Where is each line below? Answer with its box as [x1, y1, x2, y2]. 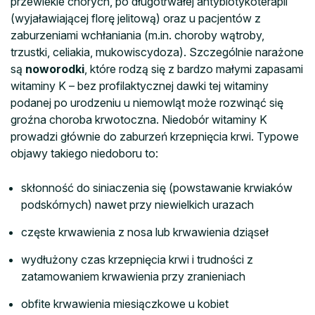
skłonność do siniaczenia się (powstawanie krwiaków [21, 180, 292, 195]
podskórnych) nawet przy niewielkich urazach [21, 197, 254, 212]
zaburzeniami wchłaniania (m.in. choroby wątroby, [11, 27, 264, 42]
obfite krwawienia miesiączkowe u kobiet [21, 296, 229, 311]
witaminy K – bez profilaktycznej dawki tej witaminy [11, 78, 269, 93]
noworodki [25, 61, 84, 76]
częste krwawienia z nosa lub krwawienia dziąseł [21, 224, 269, 239]
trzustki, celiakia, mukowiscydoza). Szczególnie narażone [11, 44, 304, 59]
